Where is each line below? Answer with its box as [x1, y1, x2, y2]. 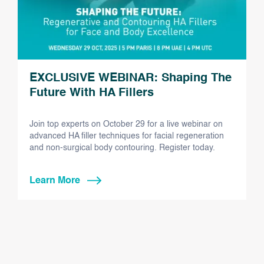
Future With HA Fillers [29, 87, 154, 99]
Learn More [29, 176, 80, 186]
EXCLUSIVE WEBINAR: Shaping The [29, 72, 232, 84]
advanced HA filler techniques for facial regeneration [29, 131, 224, 140]
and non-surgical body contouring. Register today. [29, 143, 215, 152]
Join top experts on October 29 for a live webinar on [29, 120, 223, 128]
